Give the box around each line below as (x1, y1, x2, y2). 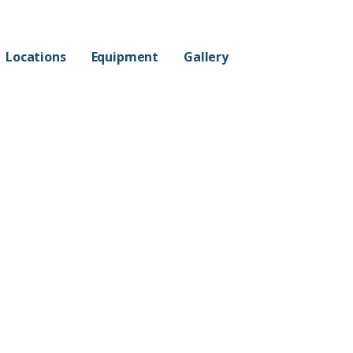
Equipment (91, 48, 159, 66)
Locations (5, 48, 66, 66)
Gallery (184, 48, 229, 66)
